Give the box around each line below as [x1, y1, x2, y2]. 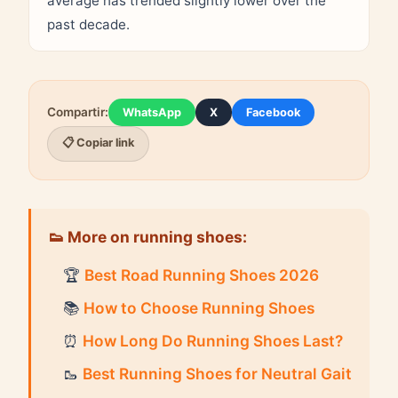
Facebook [246, 105, 300, 119]
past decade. [47, 15, 130, 33]
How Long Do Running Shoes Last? [83, 330, 343, 350]
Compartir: [47, 105, 108, 119]
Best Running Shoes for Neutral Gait [83, 363, 352, 383]
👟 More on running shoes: [49, 227, 247, 246]
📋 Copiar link [62, 135, 134, 149]
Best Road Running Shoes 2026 [84, 265, 319, 284]
